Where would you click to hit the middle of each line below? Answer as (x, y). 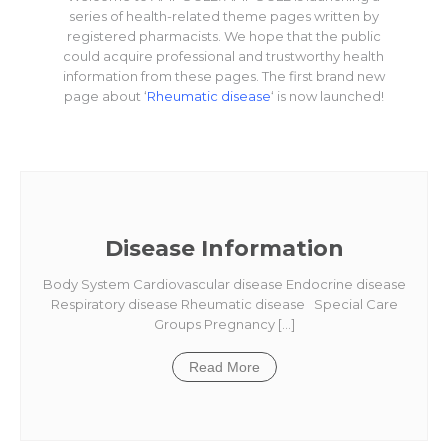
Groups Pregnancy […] (224, 324)
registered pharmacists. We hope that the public (223, 36)
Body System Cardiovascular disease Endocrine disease (224, 284)
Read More (224, 367)
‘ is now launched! (327, 96)
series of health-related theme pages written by (223, 16)
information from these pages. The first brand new (223, 76)
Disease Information (224, 248)
